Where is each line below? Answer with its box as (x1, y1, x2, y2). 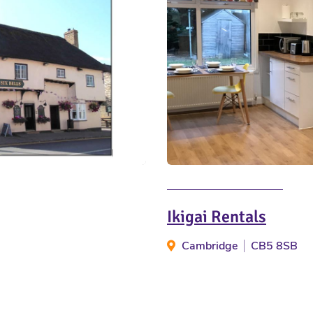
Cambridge (179, 238, 240, 254)
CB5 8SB (251, 238, 298, 254)
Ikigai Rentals (167, 206, 266, 228)
